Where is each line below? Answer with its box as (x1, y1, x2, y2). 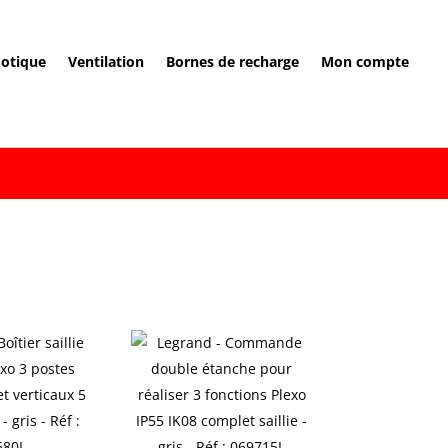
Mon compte (320, 52, 409, 71)
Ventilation (67, 52, 144, 71)
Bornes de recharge (165, 52, 299, 71)
